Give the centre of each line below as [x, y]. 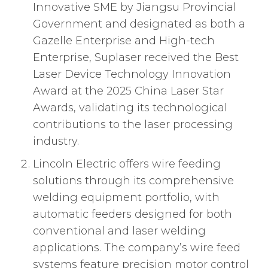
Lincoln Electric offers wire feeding [127, 164]
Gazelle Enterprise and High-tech [124, 41]
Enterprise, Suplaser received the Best [136, 58]
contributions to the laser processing [133, 125]
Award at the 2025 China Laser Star [128, 91]
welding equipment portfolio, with [126, 198]
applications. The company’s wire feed [137, 248]
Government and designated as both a [139, 24]
